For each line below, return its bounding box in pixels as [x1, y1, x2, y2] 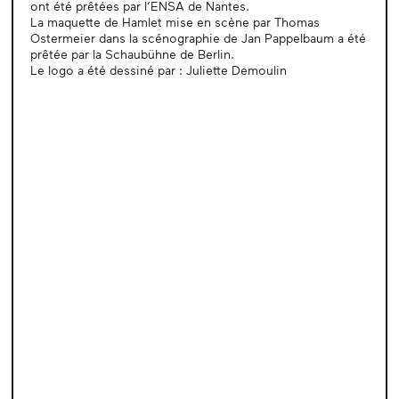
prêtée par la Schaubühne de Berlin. [29, 45, 234, 61]
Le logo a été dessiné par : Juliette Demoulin [29, 61, 287, 77]
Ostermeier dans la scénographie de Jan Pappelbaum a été [29, 29, 366, 45]
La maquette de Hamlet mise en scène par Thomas [29, 13, 320, 29]
